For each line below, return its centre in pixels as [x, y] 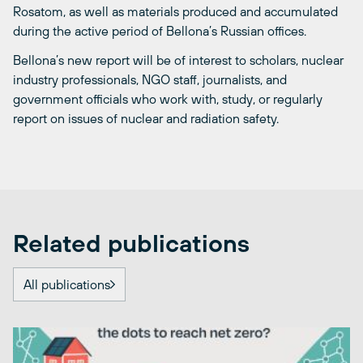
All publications [67, 285]
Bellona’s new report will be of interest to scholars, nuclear [178, 60]
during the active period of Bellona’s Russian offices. [160, 31]
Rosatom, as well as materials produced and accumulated [175, 12]
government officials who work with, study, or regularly [168, 99]
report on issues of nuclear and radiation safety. [146, 119]
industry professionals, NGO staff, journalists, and [150, 80]
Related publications [131, 243]
